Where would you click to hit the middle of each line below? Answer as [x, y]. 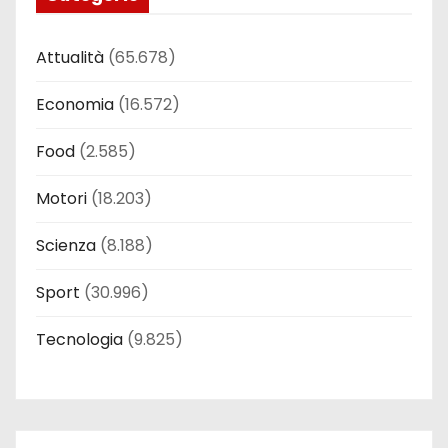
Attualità [70, 57]
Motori [61, 198]
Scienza [66, 245]
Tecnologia [79, 339]
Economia [75, 104]
